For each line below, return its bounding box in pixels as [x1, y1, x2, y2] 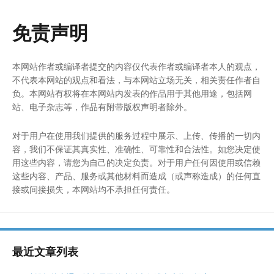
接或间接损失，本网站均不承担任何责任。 [12, 183, 175, 196]
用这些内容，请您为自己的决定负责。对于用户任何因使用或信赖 [12, 157, 261, 169]
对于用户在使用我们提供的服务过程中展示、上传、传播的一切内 [12, 130, 261, 142]
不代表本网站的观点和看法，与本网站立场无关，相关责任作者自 [12, 74, 261, 86]
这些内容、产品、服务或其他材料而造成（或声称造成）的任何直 [12, 170, 261, 182]
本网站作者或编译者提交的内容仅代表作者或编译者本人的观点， [12, 61, 261, 73]
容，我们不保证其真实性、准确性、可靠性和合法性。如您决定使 [12, 143, 261, 155]
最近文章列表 [12, 243, 78, 259]
